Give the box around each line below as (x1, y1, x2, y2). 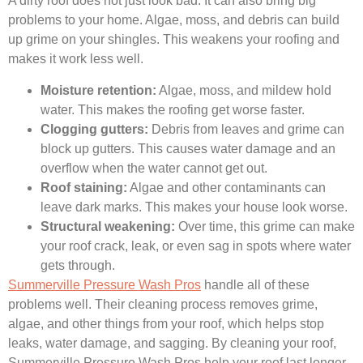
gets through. (41, 258, 115, 272)
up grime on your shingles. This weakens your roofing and (8, 32, 340, 47)
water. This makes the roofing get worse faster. (41, 102, 305, 117)
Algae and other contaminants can (127, 180, 326, 194)
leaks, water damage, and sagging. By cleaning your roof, (8, 335, 336, 350)
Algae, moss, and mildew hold (156, 83, 331, 97)
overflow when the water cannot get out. (41, 160, 267, 175)
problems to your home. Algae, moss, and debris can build (8, 13, 340, 28)
